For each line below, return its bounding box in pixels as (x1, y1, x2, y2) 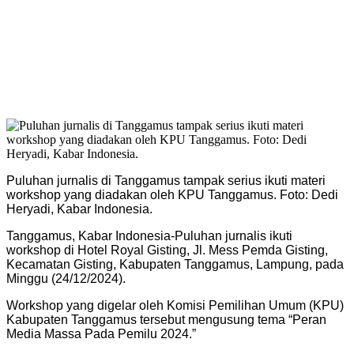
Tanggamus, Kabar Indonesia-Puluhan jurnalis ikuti (6, 228, 292, 243)
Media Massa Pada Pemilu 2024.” (6, 326, 196, 341)
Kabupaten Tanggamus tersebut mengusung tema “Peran (6, 312, 326, 326)
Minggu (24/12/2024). (6, 271, 126, 285)
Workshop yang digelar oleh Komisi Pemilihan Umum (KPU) (6, 298, 344, 312)
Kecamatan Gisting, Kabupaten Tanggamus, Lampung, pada (6, 257, 344, 271)
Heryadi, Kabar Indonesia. (6, 201, 153, 216)
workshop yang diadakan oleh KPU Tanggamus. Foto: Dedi (6, 187, 338, 201)
